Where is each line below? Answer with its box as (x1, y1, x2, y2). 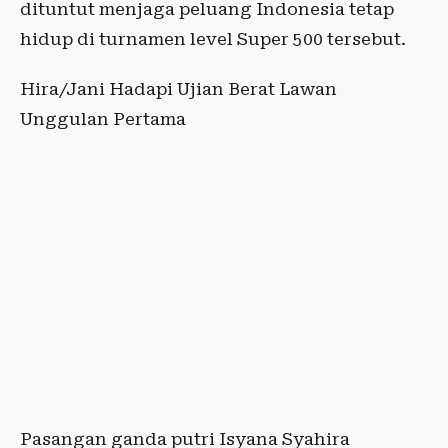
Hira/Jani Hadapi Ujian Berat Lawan (20, 79, 337, 100)
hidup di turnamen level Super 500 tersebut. (20, 29, 406, 50)
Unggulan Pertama (20, 109, 186, 130)
